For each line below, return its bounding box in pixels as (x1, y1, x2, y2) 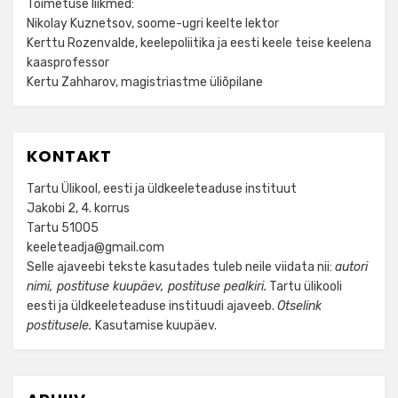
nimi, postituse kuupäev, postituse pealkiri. (27, 278, 267, 294)
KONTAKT (27, 144, 112, 167)
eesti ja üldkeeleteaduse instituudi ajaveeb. (27, 298, 277, 314)
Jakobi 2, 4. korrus (27, 200, 130, 216)
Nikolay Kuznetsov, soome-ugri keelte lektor (27, 15, 279, 31)
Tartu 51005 (27, 219, 99, 235)
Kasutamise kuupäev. (95, 317, 217, 333)
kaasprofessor (27, 54, 109, 70)
